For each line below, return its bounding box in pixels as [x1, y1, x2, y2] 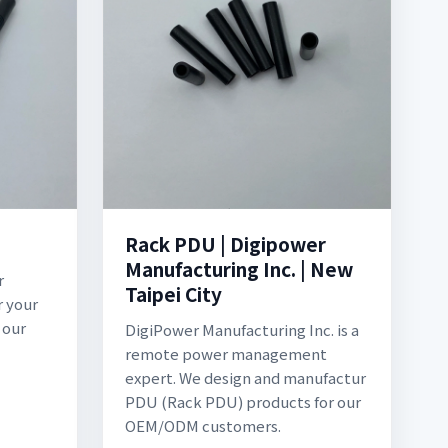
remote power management [125, 343, 327, 364]
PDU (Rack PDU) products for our [125, 391, 361, 412]
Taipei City [125, 280, 222, 307]
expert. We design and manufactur [125, 367, 366, 388]
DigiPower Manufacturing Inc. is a [125, 319, 359, 340]
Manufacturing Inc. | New [125, 255, 353, 282]
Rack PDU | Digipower [125, 230, 326, 257]
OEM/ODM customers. [125, 415, 281, 436]
